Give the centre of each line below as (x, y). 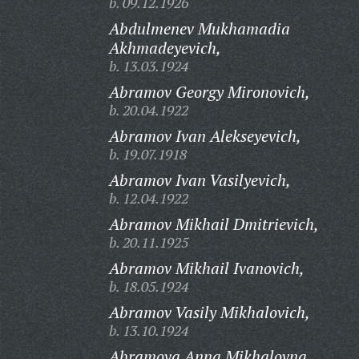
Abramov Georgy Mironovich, (209, 92)
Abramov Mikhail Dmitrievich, (214, 224)
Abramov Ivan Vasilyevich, (200, 180)
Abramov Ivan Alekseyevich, (205, 136)
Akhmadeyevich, (165, 48)
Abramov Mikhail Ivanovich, (206, 268)
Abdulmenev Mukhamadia (199, 28)
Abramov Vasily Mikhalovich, (209, 312)
